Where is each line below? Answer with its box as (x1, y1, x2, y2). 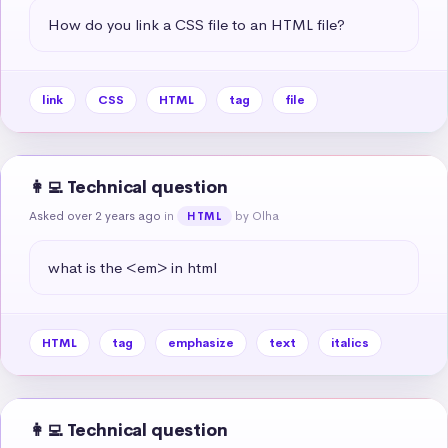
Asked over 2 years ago (29, 207, 161, 224)
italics (331, 334, 369, 351)
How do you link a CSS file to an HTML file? (48, 14, 345, 34)
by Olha (235, 207, 280, 224)
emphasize (168, 334, 234, 351)
